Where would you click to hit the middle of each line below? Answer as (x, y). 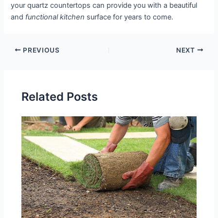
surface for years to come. (129, 17)
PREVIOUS (40, 50)
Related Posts (60, 97)
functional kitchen (55, 17)
